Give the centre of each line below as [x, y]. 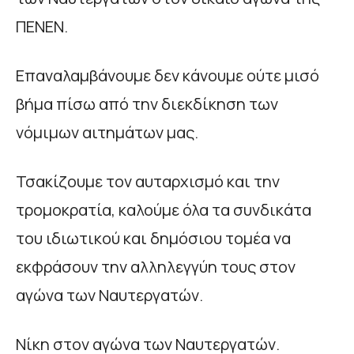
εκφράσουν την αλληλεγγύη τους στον [156, 266]
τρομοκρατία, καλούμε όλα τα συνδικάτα [164, 209]
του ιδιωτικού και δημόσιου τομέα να [153, 238]
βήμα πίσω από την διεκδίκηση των [147, 104]
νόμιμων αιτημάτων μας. [107, 132]
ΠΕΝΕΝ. [42, 26]
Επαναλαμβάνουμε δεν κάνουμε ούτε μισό [168, 75]
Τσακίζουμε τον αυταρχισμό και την [148, 181]
